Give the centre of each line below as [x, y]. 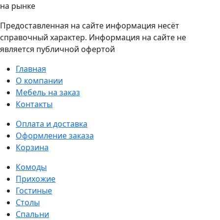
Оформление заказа [55, 136]
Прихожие [36, 179]
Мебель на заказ [48, 93]
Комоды [31, 167]
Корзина [32, 148]
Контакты [34, 104]
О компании [39, 81]
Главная [31, 69]
